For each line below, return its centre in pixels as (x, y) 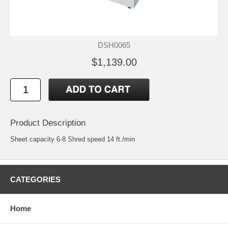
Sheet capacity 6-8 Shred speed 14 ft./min (73, 139)
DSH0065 (114, 45)
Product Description (48, 123)
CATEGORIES (35, 180)
